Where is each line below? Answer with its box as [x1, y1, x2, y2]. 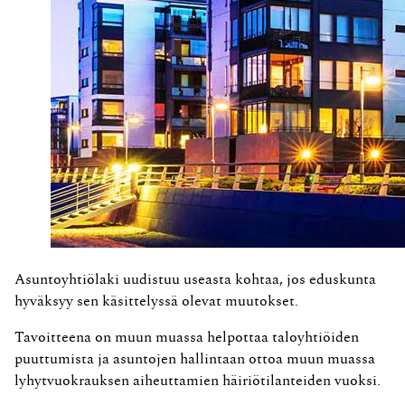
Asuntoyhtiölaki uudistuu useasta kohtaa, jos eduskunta [14, 271, 376, 287]
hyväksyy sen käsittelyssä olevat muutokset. [14, 293, 298, 308]
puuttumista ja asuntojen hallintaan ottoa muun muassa [14, 351, 375, 366]
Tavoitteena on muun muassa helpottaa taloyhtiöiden [14, 329, 359, 344]
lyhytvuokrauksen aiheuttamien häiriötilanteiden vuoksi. [14, 372, 381, 388]
